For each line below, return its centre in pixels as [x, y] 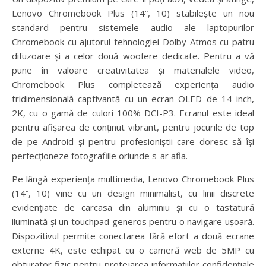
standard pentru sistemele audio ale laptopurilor [133, 28]
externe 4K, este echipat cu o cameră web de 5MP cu [133, 250]
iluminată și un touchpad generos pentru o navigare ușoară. [133, 222]
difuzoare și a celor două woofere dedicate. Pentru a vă [133, 56]
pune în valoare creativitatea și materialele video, [133, 70]
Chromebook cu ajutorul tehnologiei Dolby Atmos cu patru [133, 42]
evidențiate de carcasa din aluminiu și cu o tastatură [133, 208]
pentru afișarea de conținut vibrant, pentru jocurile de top [133, 127]
